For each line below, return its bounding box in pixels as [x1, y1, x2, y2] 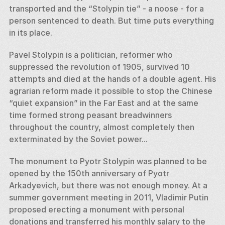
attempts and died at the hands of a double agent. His [9, 74, 216, 84]
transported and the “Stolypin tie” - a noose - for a [9, 4, 204, 14]
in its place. [9, 28, 54, 38]
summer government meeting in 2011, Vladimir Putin [9, 192, 208, 202]
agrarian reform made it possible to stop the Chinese [9, 86, 212, 96]
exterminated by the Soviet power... [9, 134, 150, 144]
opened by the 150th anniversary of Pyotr [9, 168, 169, 178]
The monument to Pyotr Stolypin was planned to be [9, 156, 207, 166]
